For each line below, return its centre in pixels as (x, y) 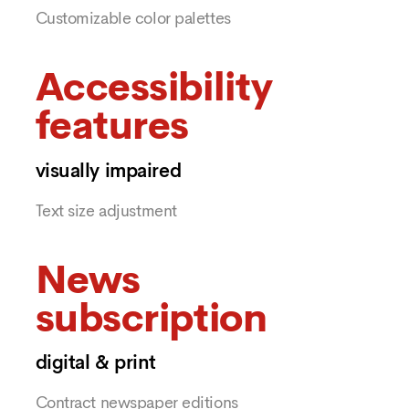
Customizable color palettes (133, 19)
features (112, 126)
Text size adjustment (106, 210)
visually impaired (108, 170)
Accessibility (154, 88)
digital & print (95, 363)
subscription (151, 318)
